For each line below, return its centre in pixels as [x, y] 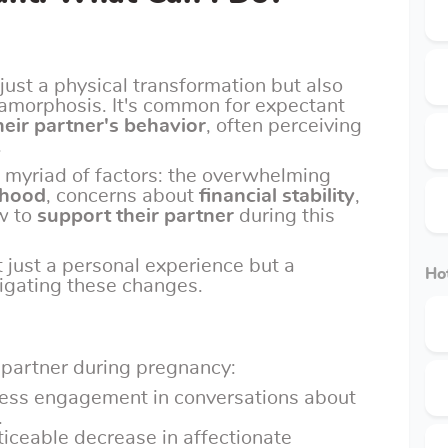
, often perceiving [284, 126]
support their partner [135, 216]
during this [284, 216]
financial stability [277, 196]
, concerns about [122, 196]
